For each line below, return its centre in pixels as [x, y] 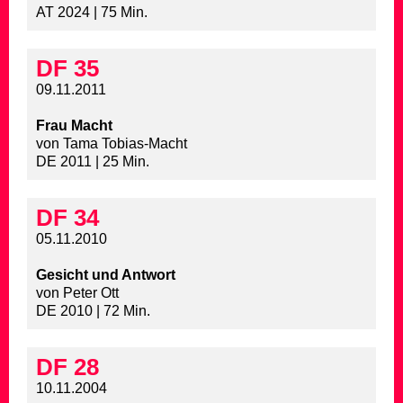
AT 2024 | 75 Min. [92, 13]
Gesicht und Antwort [106, 275]
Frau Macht [74, 126]
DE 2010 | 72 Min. [93, 311]
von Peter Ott [77, 293]
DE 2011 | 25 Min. [93, 162]
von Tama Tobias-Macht [112, 144]
